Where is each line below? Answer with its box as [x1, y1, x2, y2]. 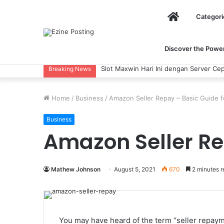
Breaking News [48, 65, 91, 72]
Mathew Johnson [51, 165, 100, 173]
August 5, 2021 [114, 165, 155, 173]
